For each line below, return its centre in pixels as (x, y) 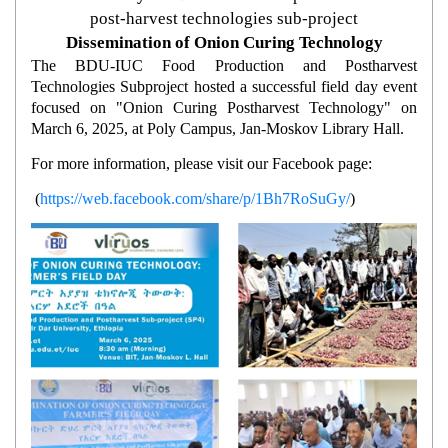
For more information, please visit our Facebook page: (201, 163)
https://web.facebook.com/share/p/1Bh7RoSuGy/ (195, 198)
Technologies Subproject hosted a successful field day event (224, 86)
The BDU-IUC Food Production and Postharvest (224, 65)
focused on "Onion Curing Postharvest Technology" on (224, 107)
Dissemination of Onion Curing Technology (224, 42)
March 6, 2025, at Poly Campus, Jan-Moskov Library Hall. (217, 128)
